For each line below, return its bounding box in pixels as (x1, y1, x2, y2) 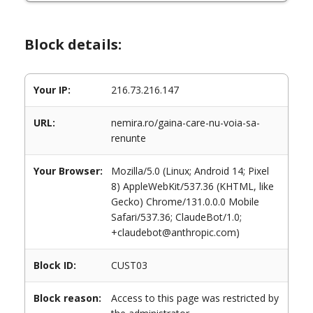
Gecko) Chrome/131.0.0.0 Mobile (111, 195, 259, 208)
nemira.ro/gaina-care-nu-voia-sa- (111, 116, 260, 129)
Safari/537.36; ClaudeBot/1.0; (111, 210, 242, 224)
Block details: (24, 35, 122, 54)
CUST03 (111, 259, 147, 272)
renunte (111, 131, 146, 145)
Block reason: (34, 291, 101, 305)
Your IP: (34, 83, 71, 96)
